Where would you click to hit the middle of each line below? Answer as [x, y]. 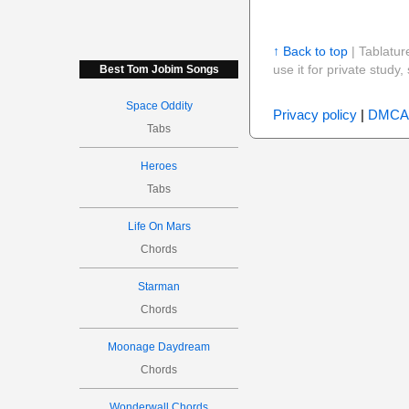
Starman [159, 287]
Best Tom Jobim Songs [159, 69]
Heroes [159, 166]
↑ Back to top [310, 51]
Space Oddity [159, 106]
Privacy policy [315, 115]
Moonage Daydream [159, 347]
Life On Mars [159, 226]
